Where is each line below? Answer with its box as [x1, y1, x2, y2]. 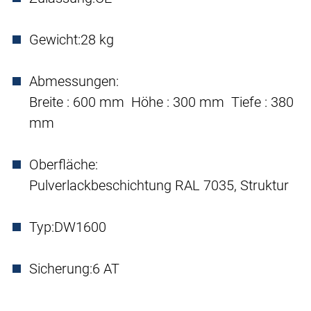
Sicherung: [29, 260, 92, 278]
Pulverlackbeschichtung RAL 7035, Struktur [29, 177, 289, 194]
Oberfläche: [29, 156, 98, 174]
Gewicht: [29, 31, 81, 49]
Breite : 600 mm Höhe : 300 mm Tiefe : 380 [29, 94, 294, 111]
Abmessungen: [29, 73, 119, 90]
